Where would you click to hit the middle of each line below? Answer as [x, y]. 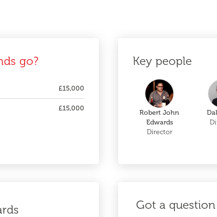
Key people [162, 61]
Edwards [159, 122]
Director [159, 132]
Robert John [159, 113]
